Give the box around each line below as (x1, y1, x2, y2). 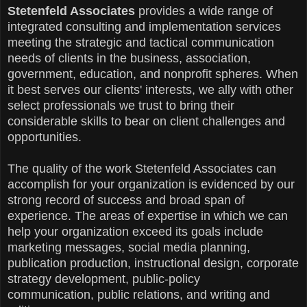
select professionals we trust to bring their (8, 99, 234, 113)
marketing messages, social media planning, (8, 241, 250, 255)
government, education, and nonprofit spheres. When (8, 67, 298, 82)
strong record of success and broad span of (8, 193, 245, 208)
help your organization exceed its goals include (8, 225, 263, 239)
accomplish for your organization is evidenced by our (8, 177, 295, 192)
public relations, (97, 288, 183, 302)
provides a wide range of (135, 4, 273, 19)
